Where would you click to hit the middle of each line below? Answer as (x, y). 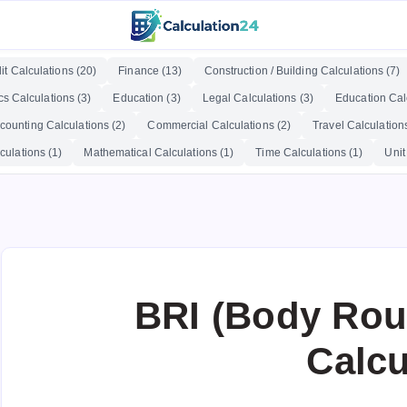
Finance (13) (150, 71)
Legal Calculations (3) (258, 98)
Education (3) (147, 98)
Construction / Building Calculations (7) (302, 71)
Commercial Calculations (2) (219, 125)
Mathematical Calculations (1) (159, 153)
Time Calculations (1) (309, 153)
